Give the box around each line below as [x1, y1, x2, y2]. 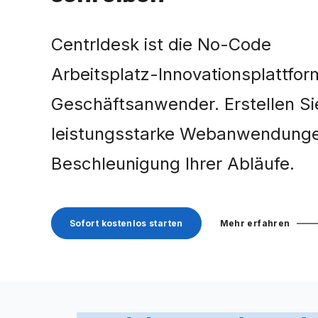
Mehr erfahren [219, 218, 290, 229]
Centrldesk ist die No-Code [51, 34, 271, 55]
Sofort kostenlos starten [70, 218, 183, 229]
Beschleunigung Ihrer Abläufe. [51, 153, 295, 174]
